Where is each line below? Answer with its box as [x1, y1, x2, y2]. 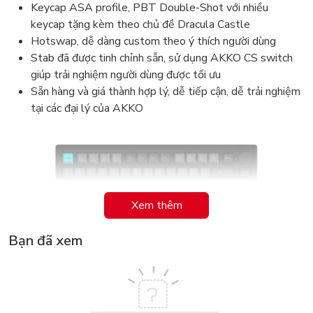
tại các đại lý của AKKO [31, 101, 143, 117]
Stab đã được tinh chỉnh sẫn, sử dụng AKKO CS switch [31, 50, 293, 66]
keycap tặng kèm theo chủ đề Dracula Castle [31, 17, 250, 33]
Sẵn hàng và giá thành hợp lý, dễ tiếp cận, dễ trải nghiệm [31, 84, 300, 100]
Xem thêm [131, 198, 182, 214]
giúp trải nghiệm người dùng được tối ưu [31, 67, 221, 83]
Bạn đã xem [8, 231, 82, 251]
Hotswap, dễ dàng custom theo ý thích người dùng [31, 34, 276, 50]
